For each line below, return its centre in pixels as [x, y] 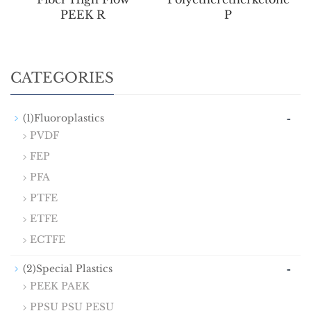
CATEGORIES [62, 78]
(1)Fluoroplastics [64, 118]
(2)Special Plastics [68, 269]
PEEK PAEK [60, 286]
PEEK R [83, 15]
